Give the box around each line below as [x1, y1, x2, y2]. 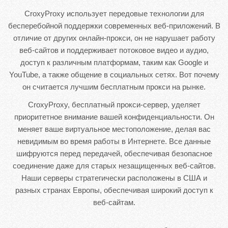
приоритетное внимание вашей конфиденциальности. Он [14, 112, 214, 121]
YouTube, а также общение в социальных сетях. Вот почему [9, 70, 219, 79]
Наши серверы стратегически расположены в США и [21, 173, 207, 182]
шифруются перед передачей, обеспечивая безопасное [16, 149, 212, 158]
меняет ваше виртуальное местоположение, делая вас [17, 124, 211, 133]
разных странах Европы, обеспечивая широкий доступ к [15, 185, 213, 194]
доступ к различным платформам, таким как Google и [20, 58, 208, 67]
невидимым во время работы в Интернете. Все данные [17, 136, 211, 146]
